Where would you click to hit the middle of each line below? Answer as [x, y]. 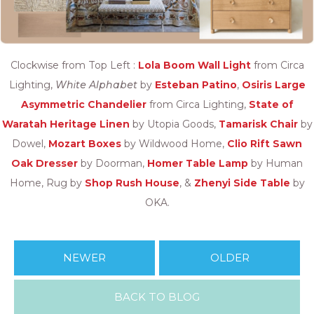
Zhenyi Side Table [242, 183]
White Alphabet [96, 84]
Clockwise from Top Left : [74, 65]
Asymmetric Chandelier [83, 104]
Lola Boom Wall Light [194, 65]
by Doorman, [112, 163]
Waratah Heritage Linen [66, 124]
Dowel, [30, 143]
